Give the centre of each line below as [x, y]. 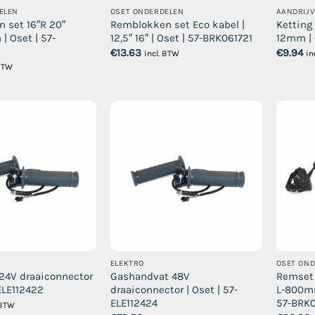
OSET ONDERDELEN [147, 12]
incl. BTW [161, 53]
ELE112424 [134, 303]
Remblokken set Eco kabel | [177, 25]
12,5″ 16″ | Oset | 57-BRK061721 [181, 38]
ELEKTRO [127, 264]
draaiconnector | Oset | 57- [174, 290]
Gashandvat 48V [150, 277]
